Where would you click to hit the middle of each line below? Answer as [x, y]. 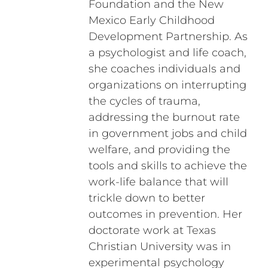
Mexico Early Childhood [151, 21]
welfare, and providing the [159, 150]
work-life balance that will [158, 182]
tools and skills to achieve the [167, 166]
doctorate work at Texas [152, 231]
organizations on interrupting [167, 85]
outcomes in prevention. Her [165, 214]
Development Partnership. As [168, 37]
